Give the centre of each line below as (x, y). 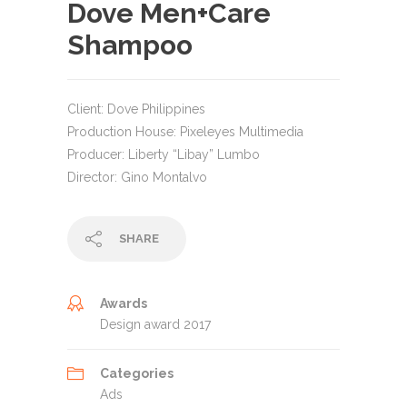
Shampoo (130, 45)
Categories (137, 373)
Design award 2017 (155, 324)
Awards (124, 303)
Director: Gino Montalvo (137, 177)
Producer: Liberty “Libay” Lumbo (164, 154)
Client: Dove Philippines (136, 109)
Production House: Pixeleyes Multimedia (185, 131)
